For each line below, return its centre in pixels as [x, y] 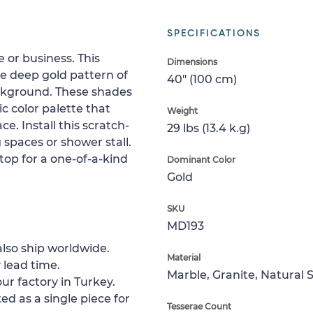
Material [184, 257]
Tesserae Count [199, 306]
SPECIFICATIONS [214, 34]
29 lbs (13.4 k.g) [209, 128]
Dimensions [192, 62]
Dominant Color [201, 160]
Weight [182, 111]
